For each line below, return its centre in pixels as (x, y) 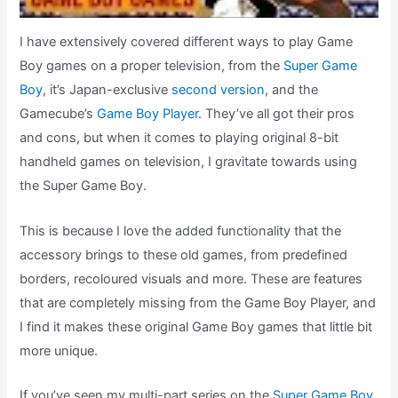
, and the (292, 90)
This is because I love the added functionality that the (181, 231)
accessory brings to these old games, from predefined (184, 255)
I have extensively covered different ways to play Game (187, 42)
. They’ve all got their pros (277, 114)
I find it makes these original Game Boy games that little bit (196, 326)
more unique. (59, 350)
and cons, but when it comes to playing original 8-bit (179, 138)
